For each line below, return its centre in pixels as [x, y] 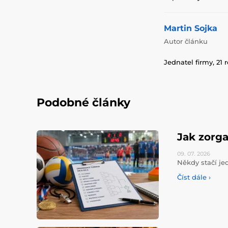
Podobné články [83, 102]
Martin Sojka [191, 28]
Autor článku [186, 41]
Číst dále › [194, 177]
